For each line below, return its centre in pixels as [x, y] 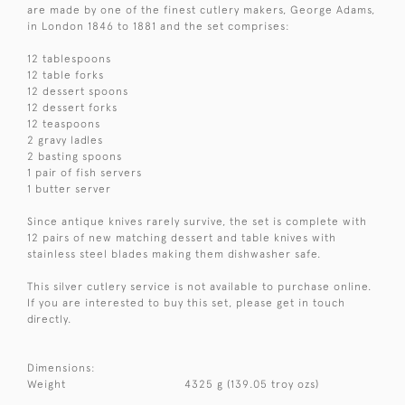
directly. [49, 319]
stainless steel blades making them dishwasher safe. [174, 254]
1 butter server [69, 188]
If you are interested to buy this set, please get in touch [186, 302]
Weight [47, 384]
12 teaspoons [64, 123]
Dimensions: [61, 367]
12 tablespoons [69, 58]
